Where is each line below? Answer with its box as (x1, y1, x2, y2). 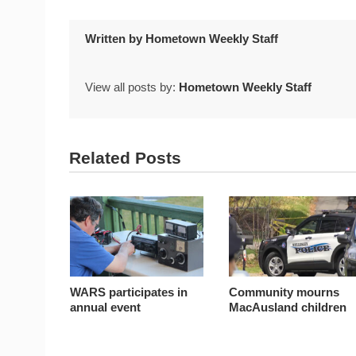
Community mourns (229, 284, 340, 299)
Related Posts (69, 149, 181, 168)
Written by (85, 31, 145, 45)
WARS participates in (70, 284, 188, 299)
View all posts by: (85, 80, 179, 95)
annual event (70, 300, 141, 314)
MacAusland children (229, 300, 347, 314)
